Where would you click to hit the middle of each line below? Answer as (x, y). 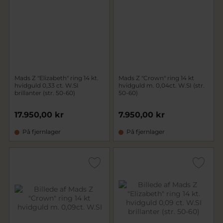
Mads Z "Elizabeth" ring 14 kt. (56, 78)
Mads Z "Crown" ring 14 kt (156, 78)
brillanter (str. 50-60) (45, 93)
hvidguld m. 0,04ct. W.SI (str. (162, 85)
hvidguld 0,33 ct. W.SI (47, 85)
